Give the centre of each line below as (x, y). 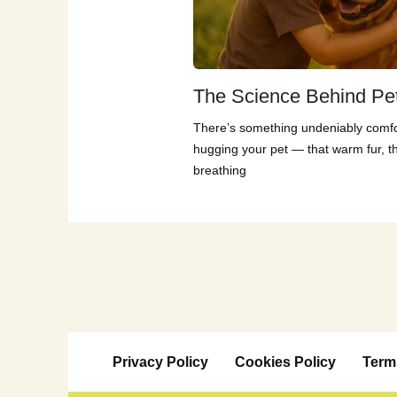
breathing (220, 171)
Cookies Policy (285, 362)
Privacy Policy (160, 362)
